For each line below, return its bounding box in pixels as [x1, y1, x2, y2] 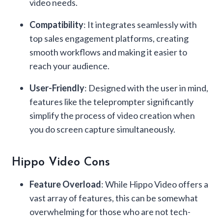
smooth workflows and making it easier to [29, 47, 187, 57]
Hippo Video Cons [12, 157, 110, 168]
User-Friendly [29, 82, 84, 93]
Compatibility [29, 19, 83, 30]
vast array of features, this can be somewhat [29, 192, 198, 203]
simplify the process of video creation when [29, 110, 195, 121]
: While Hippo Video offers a [101, 179, 208, 190]
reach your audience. [29, 60, 110, 71]
